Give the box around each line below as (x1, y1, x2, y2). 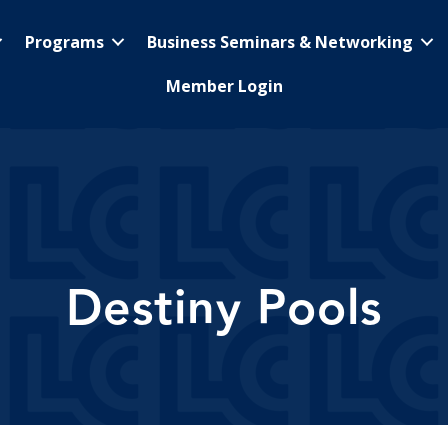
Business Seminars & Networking (147, 31, 413, 53)
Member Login (166, 75, 283, 97)
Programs (25, 31, 104, 53)
